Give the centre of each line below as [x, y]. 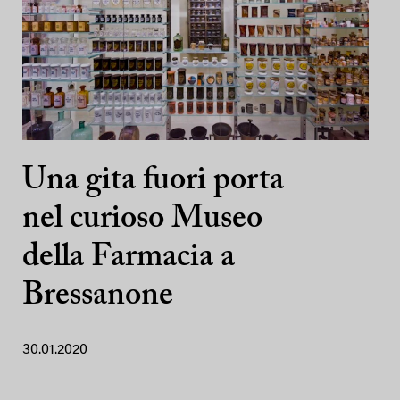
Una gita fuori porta [153, 181]
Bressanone [98, 296]
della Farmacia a [129, 258]
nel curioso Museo [142, 220]
